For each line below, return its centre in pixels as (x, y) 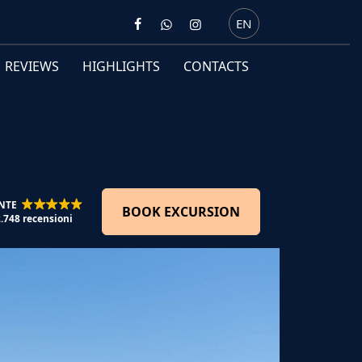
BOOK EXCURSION (181, 212)
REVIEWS (32, 67)
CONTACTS (216, 67)
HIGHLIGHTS (121, 67)
